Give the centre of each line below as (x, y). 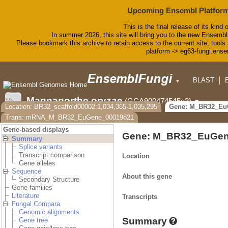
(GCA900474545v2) (158, 101)
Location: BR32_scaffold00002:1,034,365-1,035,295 (81, 107)
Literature (25, 196)
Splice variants (41, 147)
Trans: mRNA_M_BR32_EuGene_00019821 (69, 118)
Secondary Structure (49, 180)
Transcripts (140, 196)
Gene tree (33, 220)
